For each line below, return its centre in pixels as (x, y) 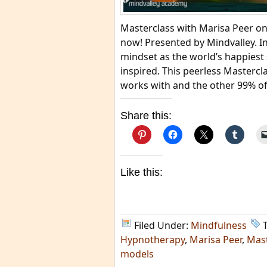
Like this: (142, 172)
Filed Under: (162, 225)
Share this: (146, 116)
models (137, 254)
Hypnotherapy (153, 240)
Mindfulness (219, 225)
